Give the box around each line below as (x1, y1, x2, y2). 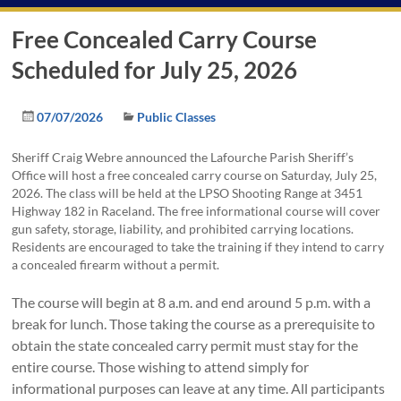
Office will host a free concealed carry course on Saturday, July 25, (12, 167, 378, 183)
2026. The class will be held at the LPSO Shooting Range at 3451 (12, 185, 363, 201)
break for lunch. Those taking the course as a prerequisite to (12, 315, 376, 333)
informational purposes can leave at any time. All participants (12, 380, 386, 397)
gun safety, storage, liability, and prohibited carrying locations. (12, 221, 354, 237)
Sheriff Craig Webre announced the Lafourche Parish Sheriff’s (12, 149, 354, 166)
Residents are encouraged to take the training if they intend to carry (12, 239, 385, 255)
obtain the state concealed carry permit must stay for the (12, 337, 359, 354)
